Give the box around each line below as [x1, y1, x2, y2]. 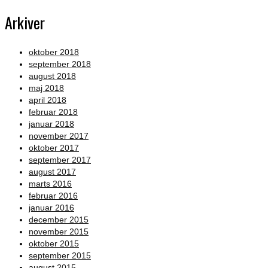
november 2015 [29, 226, 89, 236]
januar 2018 [29, 118, 74, 129]
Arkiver [5, 10, 45, 34]
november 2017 [29, 130, 89, 141]
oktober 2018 [29, 47, 79, 57]
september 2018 [29, 59, 91, 69]
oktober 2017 [29, 142, 79, 153]
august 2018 [29, 71, 76, 81]
